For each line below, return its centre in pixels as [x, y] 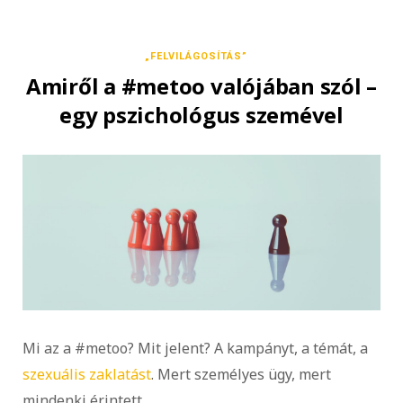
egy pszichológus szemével [201, 114]
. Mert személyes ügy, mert [241, 374]
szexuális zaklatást [87, 374]
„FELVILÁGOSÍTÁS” [196, 56]
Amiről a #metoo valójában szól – [201, 85]
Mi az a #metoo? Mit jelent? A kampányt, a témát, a [195, 348]
